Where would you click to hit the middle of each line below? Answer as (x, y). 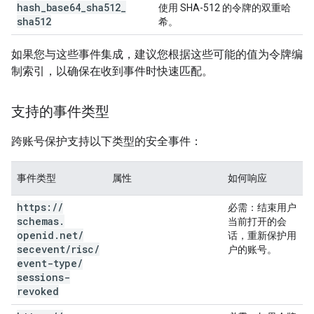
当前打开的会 (257, 221)
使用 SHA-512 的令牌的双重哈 (225, 8)
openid (35, 235)
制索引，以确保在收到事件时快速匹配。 (112, 71)
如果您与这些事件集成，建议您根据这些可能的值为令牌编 (157, 54)
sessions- (43, 277)
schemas (38, 221)
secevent (41, 249)
